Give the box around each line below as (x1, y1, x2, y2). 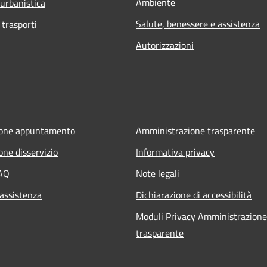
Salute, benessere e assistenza (136, 16, 260, 31)
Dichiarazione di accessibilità (136, 187, 252, 202)
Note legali (136, 166, 179, 181)
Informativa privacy (136, 144, 215, 159)
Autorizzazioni (136, 38, 194, 52)
